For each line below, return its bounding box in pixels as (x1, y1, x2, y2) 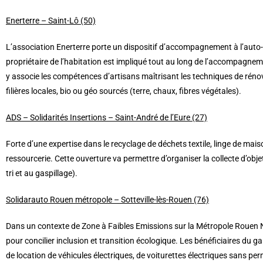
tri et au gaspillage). (6, 168, 77, 178)
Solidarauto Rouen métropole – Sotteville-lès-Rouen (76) (6, 195, 209, 205)
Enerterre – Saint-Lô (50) (6, 16, 96, 26)
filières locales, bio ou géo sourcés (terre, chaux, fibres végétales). (6, 86, 241, 96)
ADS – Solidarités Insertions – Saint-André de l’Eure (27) (6, 113, 207, 123)
